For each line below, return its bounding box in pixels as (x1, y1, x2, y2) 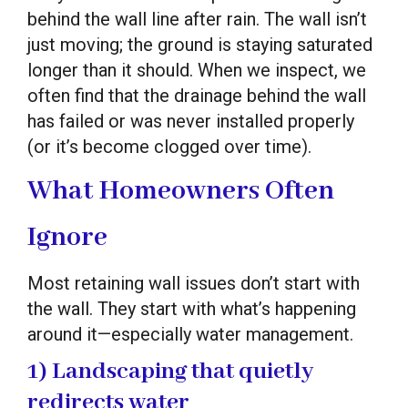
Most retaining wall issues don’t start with (27, 271, 360, 294)
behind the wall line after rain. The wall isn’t (27, 7, 367, 30)
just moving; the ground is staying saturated (27, 33, 372, 56)
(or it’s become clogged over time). (27, 135, 311, 158)
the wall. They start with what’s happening (27, 297, 356, 320)
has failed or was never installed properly (27, 109, 354, 132)
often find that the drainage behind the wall (27, 84, 366, 107)
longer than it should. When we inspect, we (27, 58, 366, 81)
